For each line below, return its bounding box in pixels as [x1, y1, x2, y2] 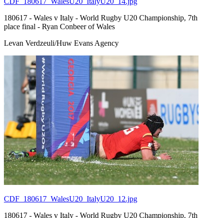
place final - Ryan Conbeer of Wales [4, 22, 115, 31]
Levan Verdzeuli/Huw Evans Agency [4, 38, 119, 47]
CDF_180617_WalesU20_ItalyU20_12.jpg [4, 194, 137, 203]
